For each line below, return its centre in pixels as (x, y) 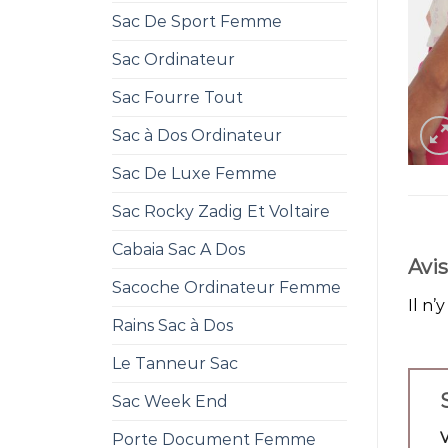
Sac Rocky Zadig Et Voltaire (221, 211)
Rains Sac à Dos (172, 325)
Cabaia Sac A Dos (178, 249)
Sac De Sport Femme (197, 21)
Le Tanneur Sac (175, 363)
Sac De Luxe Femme (194, 173)
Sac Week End (170, 401)
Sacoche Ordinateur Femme (226, 287)
